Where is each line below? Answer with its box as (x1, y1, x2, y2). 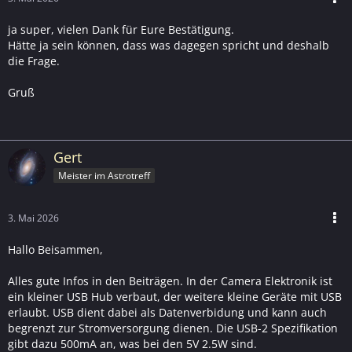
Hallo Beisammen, (8, 242, 103, 257)
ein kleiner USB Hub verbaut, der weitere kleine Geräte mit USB (8, 289, 342, 304)
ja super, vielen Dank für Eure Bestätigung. (8, 22, 234, 37)
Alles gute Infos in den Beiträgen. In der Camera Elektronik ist (8, 273, 332, 288)
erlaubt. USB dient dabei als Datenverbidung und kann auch (8, 305, 327, 320)
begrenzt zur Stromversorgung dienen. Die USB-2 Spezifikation (8, 321, 338, 335)
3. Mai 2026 (8, 211, 59, 225)
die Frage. (8, 53, 60, 68)
